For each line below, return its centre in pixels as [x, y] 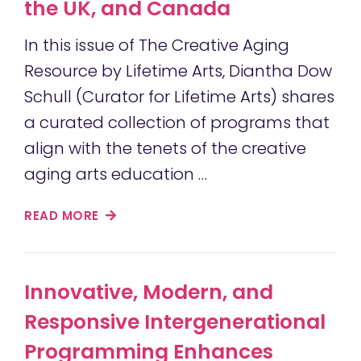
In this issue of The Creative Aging [157, 46]
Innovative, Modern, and [149, 293]
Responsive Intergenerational [175, 322]
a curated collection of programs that [177, 123]
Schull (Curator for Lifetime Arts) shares [179, 97]
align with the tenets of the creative [165, 149]
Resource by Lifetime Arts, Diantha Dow [178, 71]
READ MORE [63, 216]
